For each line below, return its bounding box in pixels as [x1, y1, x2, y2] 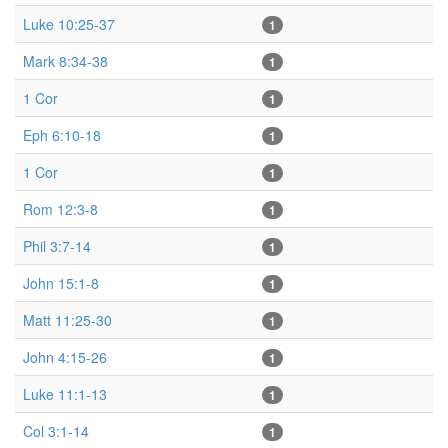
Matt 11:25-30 [23, 309, 112, 330]
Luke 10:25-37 [23, 13, 115, 34]
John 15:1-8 [23, 272, 99, 293]
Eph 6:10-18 [23, 124, 101, 145]
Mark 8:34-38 [23, 50, 108, 71]
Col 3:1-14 [23, 420, 89, 441]
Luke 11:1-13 [23, 383, 107, 404]
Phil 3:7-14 [23, 235, 91, 256]
